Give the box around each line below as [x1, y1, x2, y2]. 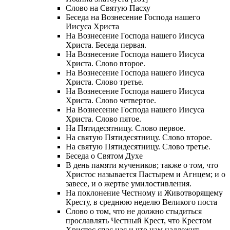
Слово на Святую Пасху [66, 4, 150, 13]
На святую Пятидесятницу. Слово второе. [66, 133, 212, 142]
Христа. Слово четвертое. [66, 96, 156, 105]
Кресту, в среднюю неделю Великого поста [66, 198, 217, 207]
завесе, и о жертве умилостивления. [66, 179, 191, 188]
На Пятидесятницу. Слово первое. [66, 124, 185, 133]
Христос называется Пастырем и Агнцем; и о [66, 170, 225, 179]
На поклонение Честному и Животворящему [66, 188, 223, 198]
